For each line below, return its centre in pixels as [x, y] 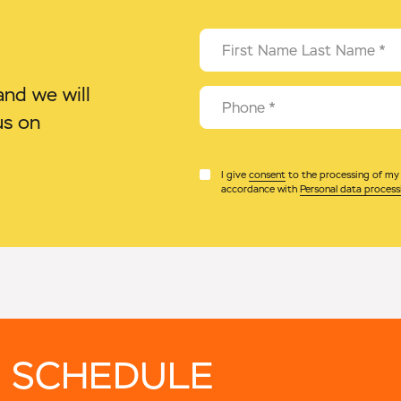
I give [235, 175]
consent [267, 175]
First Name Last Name [300, 51]
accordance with [260, 189]
